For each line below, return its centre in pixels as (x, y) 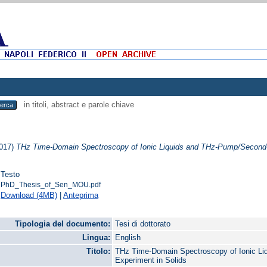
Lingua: (97, 238)
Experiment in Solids (151, 260)
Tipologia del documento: (63, 224)
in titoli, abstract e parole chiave (78, 105)
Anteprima (81, 195)
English (128, 238)
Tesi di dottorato (143, 224)
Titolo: (99, 252)
